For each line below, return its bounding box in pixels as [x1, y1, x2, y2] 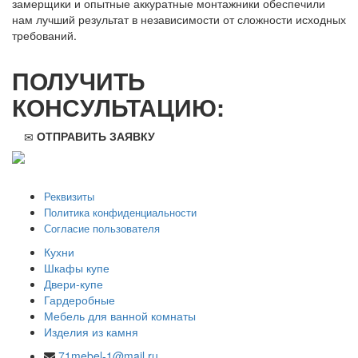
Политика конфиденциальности [44, 204, 197, 220]
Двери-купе [44, 275, 103, 292]
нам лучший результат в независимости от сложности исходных [12, 10, 346, 27]
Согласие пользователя [44, 220, 160, 236]
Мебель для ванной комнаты [44, 307, 196, 324]
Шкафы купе [44, 259, 109, 276]
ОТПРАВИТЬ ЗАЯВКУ [34, 127, 155, 144]
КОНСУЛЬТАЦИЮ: [12, 89, 225, 124]
